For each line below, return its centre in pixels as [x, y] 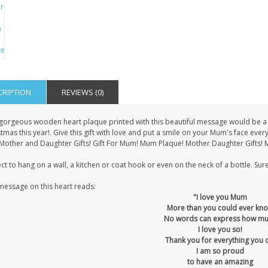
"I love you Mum [220, 197]
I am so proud [220, 251]
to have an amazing [220, 262]
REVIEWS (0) [82, 92]
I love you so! [220, 229]
